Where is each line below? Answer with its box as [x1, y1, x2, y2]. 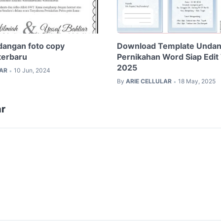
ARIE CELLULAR [125, 77, 172, 85]
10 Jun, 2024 [14, 67, 50, 74]
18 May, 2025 [178, 77, 216, 85]
